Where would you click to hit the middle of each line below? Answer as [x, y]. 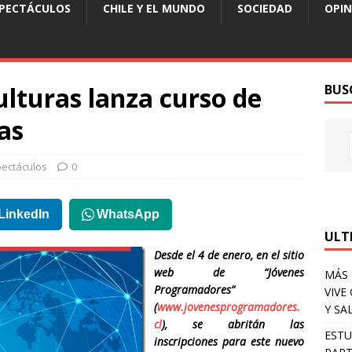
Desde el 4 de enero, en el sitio [229, 255]
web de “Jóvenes [229, 272]
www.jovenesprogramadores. [229, 306]
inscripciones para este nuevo [229, 341]
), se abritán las [233, 324]
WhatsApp [128, 214]
